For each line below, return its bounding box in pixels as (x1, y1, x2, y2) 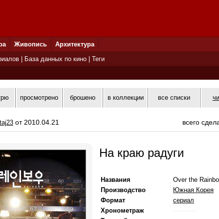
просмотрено (20, 94, 58, 101)
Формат (101, 197, 125, 204)
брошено (70, 94, 95, 101)
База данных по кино (24, 55, 87, 63)
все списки (158, 94, 190, 101)
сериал (173, 197, 194, 204)
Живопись (14, 41, 47, 48)
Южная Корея (173, 186, 214, 194)
